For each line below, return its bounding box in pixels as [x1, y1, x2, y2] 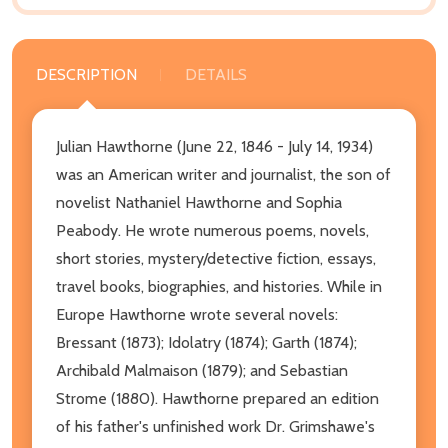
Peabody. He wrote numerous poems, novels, [56, 220, 369, 240]
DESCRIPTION [36, 64, 137, 84]
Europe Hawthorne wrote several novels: [56, 304, 338, 324]
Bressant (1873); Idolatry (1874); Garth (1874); [56, 332, 357, 352]
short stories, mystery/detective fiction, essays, [56, 248, 376, 268]
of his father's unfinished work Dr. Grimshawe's [56, 416, 375, 436]
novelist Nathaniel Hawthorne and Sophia [56, 192, 342, 212]
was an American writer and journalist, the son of [56, 164, 391, 184]
